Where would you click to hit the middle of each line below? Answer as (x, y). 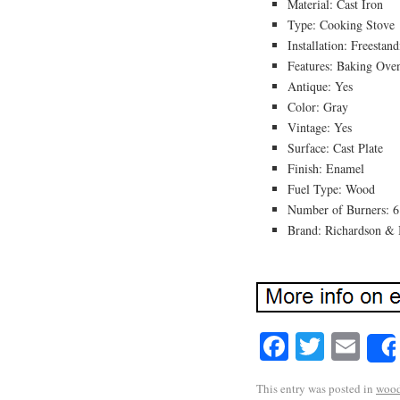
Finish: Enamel (326, 168)
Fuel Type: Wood (331, 188)
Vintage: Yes (320, 127)
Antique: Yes (320, 86)
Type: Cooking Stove (341, 24)
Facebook (343, 346)
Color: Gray (318, 106)
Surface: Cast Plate (335, 147)
